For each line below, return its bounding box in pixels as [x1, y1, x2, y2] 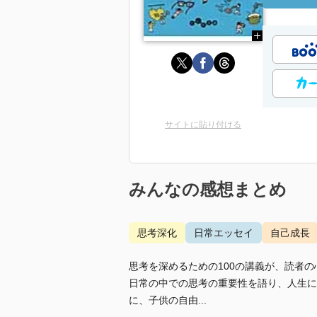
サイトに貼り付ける [165, 120, 241, 129]
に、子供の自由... [129, 294, 207, 306]
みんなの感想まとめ [129, 180, 287, 199]
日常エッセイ [194, 227, 253, 238]
